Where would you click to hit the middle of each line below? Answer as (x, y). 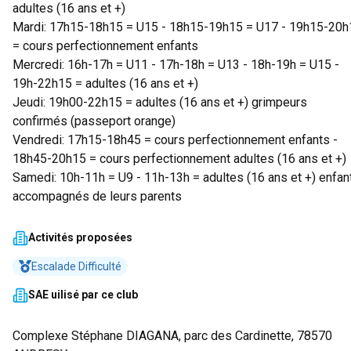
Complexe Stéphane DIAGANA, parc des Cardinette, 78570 (172, 336)
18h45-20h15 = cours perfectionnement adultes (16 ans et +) (179, 159)
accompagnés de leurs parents (97, 196)
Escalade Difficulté (76, 266)
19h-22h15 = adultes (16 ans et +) (105, 83)
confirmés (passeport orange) (94, 121)
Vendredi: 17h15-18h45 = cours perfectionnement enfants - (175, 140)
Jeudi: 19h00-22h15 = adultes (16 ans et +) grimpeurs (160, 102)
